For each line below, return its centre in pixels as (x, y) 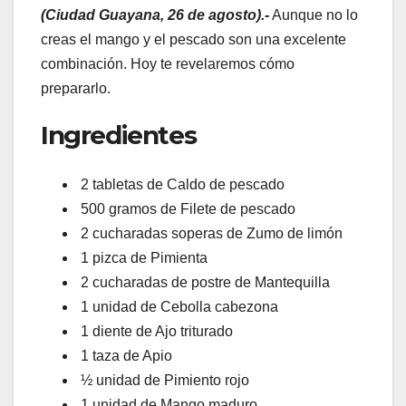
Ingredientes (119, 135)
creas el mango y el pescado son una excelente (193, 40)
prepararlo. (76, 89)
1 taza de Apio (125, 355)
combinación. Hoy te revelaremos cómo (168, 64)
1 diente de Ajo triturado (155, 331)
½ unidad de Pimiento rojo (163, 380)
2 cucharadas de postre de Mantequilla (203, 282)
